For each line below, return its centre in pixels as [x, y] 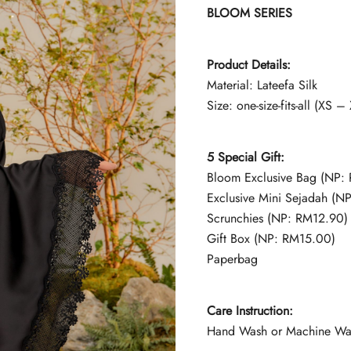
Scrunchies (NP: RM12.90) [277, 219]
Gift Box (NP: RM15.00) [271, 239]
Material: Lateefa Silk [262, 85]
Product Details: [249, 65]
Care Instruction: [250, 311]
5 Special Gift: [246, 157]
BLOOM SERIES [250, 13]
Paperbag [232, 259]
